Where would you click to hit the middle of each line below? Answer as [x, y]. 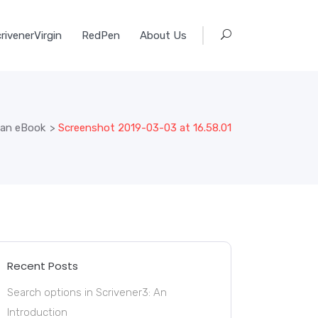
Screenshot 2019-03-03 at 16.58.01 [145, 127]
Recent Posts [43, 266]
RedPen [101, 35]
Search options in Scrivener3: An [87, 292]
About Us [163, 35]
